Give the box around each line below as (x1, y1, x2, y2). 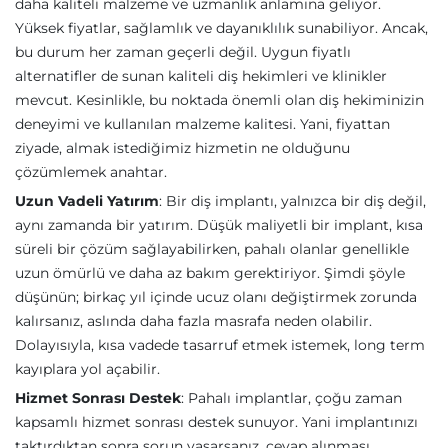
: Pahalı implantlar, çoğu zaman (181, 389, 402, 407)
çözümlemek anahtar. (15, 163, 167, 181)
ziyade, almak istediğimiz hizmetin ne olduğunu (15, 139, 350, 157)
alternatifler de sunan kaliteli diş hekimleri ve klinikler (15, 67, 387, 85)
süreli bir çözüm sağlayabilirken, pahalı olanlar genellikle (15, 240, 409, 258)
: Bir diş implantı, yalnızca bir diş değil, (159, 192, 426, 210)
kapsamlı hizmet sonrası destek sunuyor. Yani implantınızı (15, 413, 418, 431)
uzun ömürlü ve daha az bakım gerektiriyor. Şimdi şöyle (15, 264, 405, 282)
